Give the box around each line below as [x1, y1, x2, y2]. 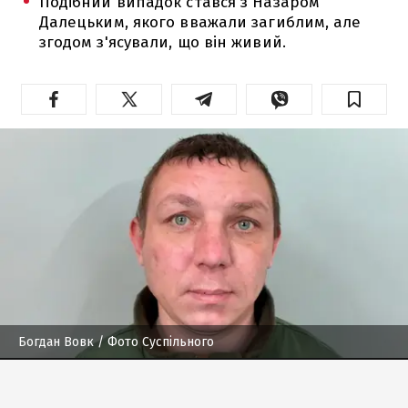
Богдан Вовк [18, 333, 94, 350]
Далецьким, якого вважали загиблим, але [38, 12, 362, 32]
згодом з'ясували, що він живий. [38, 32, 286, 52]
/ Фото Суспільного [94, 333, 214, 350]
